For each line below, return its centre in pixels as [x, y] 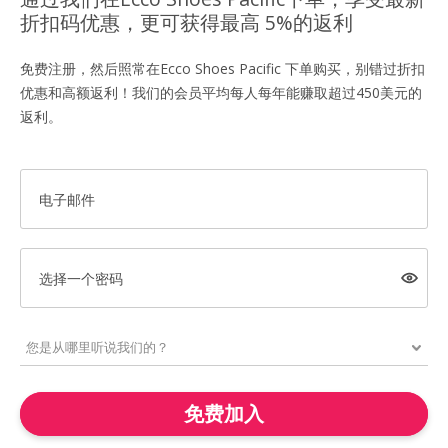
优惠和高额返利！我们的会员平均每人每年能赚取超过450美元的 [221, 92]
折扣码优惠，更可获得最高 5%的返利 [186, 22]
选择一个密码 [80, 278]
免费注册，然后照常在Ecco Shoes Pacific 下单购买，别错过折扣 [222, 68]
